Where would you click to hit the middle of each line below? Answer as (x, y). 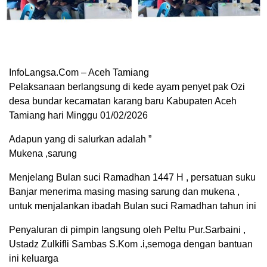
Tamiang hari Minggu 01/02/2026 (78, 116)
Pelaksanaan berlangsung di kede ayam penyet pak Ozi (127, 87)
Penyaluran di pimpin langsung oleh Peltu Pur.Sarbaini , (127, 230)
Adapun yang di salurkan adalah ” (80, 139)
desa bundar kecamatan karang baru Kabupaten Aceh (123, 101)
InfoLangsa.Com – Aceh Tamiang (79, 73)
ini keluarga (34, 259)
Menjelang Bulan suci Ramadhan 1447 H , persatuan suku (132, 178)
